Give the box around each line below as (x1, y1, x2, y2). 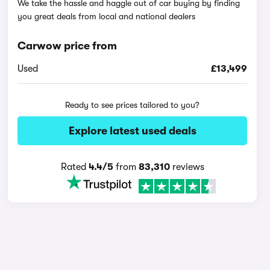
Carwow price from (17, 40, 118, 52)
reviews (169, 162, 204, 172)
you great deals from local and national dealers (17, 11, 196, 21)
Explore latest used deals (68, 125, 196, 137)
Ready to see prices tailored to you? (65, 100, 200, 110)
